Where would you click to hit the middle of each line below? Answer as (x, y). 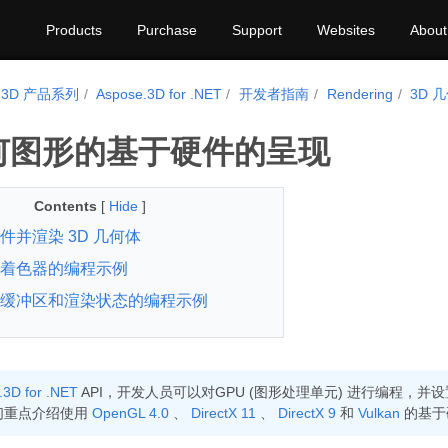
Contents (65, 206)
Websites (346, 30)
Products (74, 30)
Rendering (359, 94)
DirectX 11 (223, 413)
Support (257, 30)
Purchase (167, 30)
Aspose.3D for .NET (158, 94)
